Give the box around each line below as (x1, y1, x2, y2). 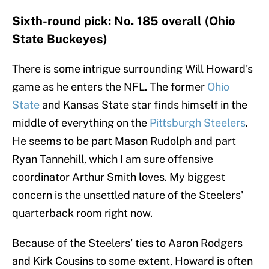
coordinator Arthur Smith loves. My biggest (12, 171, 225, 184)
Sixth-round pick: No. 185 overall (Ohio (12, 14, 235, 29)
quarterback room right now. (12, 207, 153, 220)
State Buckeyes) (12, 32, 107, 47)
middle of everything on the (12, 116, 150, 130)
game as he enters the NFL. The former (12, 80, 207, 94)
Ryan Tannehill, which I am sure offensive (12, 153, 213, 166)
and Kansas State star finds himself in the (40, 98, 247, 112)
